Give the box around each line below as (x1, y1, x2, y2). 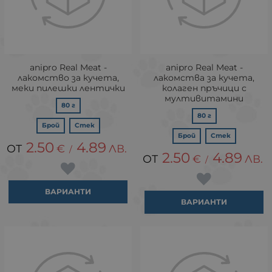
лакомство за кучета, (17, 72, 119, 83)
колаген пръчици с (161, 82, 246, 93)
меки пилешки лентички (11, 82, 125, 93)
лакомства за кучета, (154, 72, 254, 83)
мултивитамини (165, 92, 243, 104)
